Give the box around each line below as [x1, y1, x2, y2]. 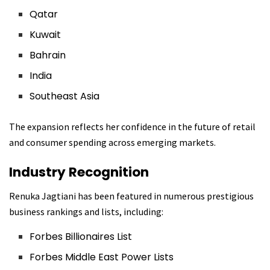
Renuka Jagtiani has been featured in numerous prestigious [9, 189, 254, 202]
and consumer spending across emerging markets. [9, 136, 216, 149]
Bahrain [30, 48, 66, 63]
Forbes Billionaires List [30, 229, 133, 243]
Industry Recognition [9, 162, 149, 181]
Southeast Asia [30, 89, 100, 104]
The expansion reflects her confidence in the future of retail [9, 121, 256, 133]
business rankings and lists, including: [9, 205, 163, 218]
